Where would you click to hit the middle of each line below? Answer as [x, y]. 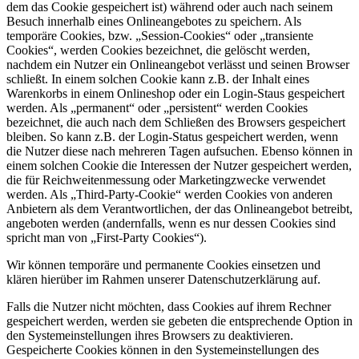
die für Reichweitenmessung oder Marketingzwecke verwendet [166, 179]
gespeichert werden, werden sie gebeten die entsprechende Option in [179, 321]
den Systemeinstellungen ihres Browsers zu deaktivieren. [150, 335]
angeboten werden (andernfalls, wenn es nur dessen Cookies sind [171, 223]
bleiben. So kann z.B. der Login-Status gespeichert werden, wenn [172, 136]
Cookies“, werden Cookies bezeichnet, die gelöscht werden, [158, 50]
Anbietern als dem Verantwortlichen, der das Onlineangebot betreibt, [179, 208]
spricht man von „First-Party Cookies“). [107, 237]
